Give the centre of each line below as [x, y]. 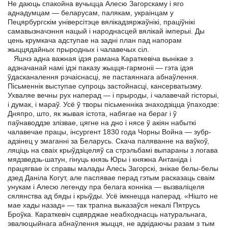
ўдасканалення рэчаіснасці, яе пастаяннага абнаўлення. [103, 77]
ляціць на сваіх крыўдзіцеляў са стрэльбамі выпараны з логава [113, 150]
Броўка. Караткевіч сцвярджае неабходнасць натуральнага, [107, 214]
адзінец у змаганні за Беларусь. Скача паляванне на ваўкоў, [108, 141]
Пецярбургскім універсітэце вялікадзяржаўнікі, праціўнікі [101, 22]
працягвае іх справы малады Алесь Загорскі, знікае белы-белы [113, 168]
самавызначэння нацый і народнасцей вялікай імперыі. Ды [106, 31]
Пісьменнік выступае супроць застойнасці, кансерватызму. [105, 86]
